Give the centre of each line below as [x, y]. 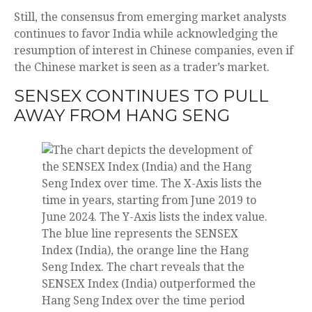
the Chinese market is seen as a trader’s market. [142, 67]
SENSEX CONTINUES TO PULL [141, 95]
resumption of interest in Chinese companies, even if [154, 50]
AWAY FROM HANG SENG [122, 115]
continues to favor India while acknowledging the [146, 33]
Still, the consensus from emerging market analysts [150, 17]
